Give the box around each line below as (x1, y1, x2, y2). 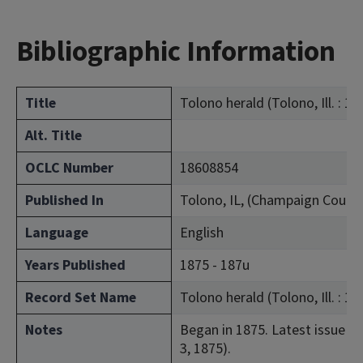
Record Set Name (25, 288, 136, 308)
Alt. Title (25, 126, 82, 146)
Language (25, 223, 88, 243)
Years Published (25, 255, 126, 275)
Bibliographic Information (16, 32, 335, 72)
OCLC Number (25, 158, 113, 178)
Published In (25, 190, 104, 211)
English (180, 223, 224, 243)
